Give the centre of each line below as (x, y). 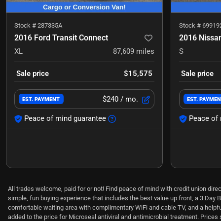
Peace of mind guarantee (65, 118)
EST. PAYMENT (41, 99)
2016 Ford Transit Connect (61, 37)
